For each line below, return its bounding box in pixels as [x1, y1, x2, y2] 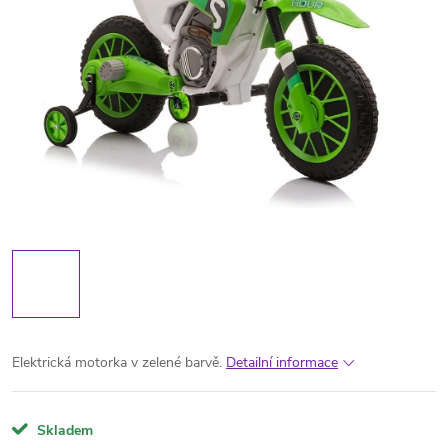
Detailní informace [226, 353, 338, 372]
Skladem [33, 421, 93, 440]
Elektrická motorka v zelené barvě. [12, 353, 222, 372]
